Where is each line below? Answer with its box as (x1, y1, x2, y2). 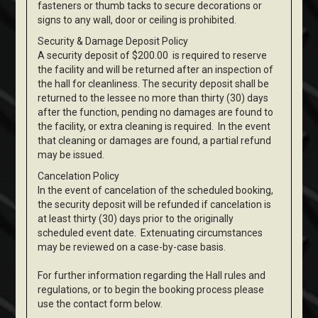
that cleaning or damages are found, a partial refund (38, 135, 272, 147)
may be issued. (38, 149, 105, 161)
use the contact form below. (38, 298, 163, 310)
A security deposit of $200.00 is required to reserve (38, 50, 268, 62)
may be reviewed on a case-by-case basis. (38, 241, 226, 253)
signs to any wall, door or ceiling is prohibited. (38, 14, 237, 26)
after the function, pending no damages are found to (38, 106, 274, 119)
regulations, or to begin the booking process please (38, 284, 265, 296)
